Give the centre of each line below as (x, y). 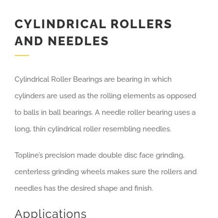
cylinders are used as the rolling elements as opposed (105, 96)
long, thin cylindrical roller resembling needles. (93, 129)
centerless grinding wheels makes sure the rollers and (106, 172)
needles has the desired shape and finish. (84, 188)
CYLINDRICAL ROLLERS (93, 24)
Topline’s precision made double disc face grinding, (100, 155)
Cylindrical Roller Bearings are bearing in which (93, 79)
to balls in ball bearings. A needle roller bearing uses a (105, 112)
